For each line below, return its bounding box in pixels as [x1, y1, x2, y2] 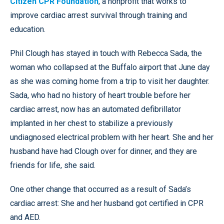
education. [10, 24, 45, 34]
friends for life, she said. [10, 160, 95, 170]
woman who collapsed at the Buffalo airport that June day [10, 62, 210, 72]
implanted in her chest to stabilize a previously [10, 118, 173, 128]
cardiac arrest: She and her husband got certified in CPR [10, 198, 203, 208]
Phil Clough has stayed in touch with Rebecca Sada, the [10, 48, 202, 58]
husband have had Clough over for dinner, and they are [10, 146, 197, 156]
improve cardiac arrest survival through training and [10, 10, 187, 20]
